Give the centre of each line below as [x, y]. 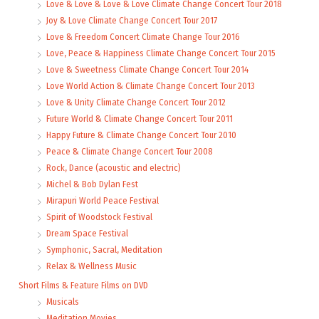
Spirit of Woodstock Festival [99, 216]
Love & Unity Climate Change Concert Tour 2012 [136, 102]
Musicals [63, 301]
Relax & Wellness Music [91, 266]
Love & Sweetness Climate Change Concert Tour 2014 [147, 69]
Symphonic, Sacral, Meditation [104, 249]
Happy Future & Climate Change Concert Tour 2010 [141, 135]
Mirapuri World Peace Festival [103, 200]
